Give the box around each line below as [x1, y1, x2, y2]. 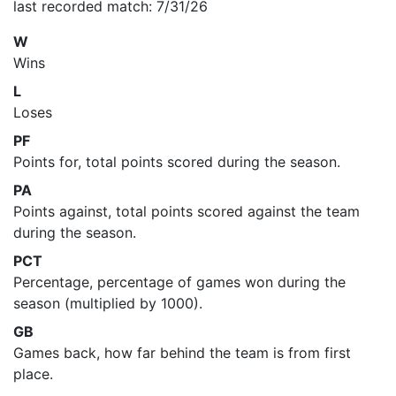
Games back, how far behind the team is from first [13, 344, 351, 362]
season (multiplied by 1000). [13, 294, 202, 312]
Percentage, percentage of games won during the [13, 273, 346, 291]
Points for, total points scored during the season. [13, 153, 340, 171]
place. [13, 365, 53, 383]
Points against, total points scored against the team [13, 202, 360, 220]
